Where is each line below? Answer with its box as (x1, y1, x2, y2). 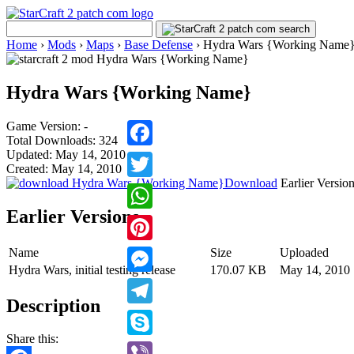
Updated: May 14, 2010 (6, 147, 126, 161)
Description (6, 295, 100, 316)
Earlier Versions (6, 205, 139, 227)
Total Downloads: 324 (6, 133, 118, 147)
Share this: (6, 332, 58, 346)
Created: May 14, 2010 (6, 161, 122, 175)
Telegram (127, 309, 174, 322)
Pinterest (127, 246, 170, 259)
